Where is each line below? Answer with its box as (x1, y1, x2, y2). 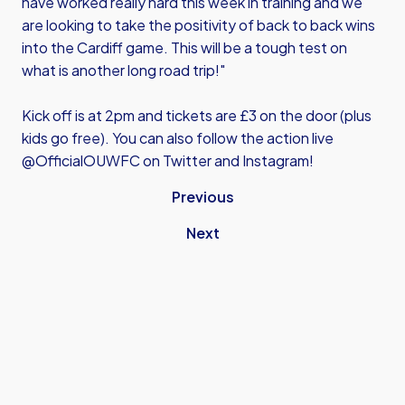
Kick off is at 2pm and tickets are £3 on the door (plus (22, 106, 372, 125)
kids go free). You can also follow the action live (22, 128, 334, 147)
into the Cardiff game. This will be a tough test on (22, 38, 347, 57)
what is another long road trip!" (22, 61, 225, 80)
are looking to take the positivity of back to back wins (22, 15, 375, 34)
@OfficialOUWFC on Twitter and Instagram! (22, 151, 314, 170)
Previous (171, 187, 234, 206)
